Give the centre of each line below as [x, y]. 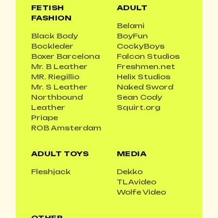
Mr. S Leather [59, 87]
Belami [131, 26]
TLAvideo [136, 182]
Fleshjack [51, 172]
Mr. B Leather [59, 67]
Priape [45, 118]
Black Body [54, 36]
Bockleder [52, 46]
